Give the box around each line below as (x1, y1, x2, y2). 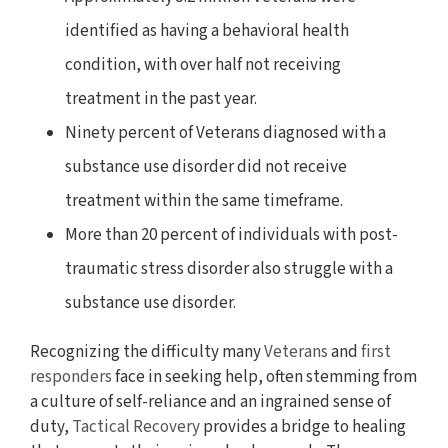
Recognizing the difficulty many (30, 340, 264, 365)
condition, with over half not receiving (65, 53, 341, 78)
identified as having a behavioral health (65, 19, 349, 44)
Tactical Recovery (72, 415, 200, 440)
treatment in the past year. (65, 87, 257, 112)
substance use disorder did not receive (65, 155, 347, 180)
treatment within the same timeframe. (65, 189, 343, 214)
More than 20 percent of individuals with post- (65, 223, 398, 248)
